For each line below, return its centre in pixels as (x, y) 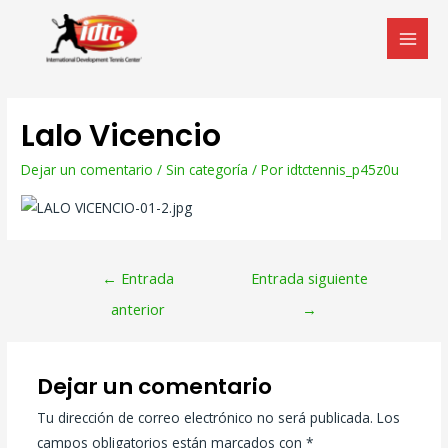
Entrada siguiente (310, 277)
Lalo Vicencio (121, 136)
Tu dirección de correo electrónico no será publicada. (204, 418)
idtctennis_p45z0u (343, 170)
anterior (138, 308)
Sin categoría (207, 170)
